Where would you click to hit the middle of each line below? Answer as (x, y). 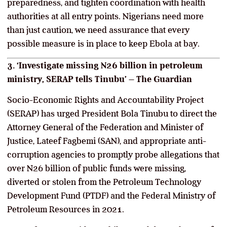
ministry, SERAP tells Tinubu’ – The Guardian (100, 79)
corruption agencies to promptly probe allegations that (113, 154)
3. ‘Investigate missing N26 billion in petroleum (105, 65)
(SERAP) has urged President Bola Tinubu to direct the (112, 113)
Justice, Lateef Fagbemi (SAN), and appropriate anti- (107, 141)
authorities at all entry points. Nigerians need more (105, 16)
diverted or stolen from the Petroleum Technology (104, 182)
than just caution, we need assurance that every (98, 30)
